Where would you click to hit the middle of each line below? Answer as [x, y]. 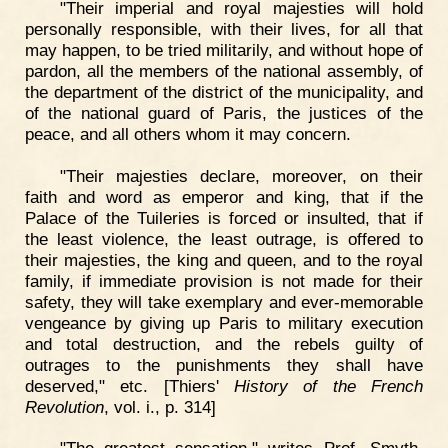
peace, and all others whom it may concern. [188, 133]
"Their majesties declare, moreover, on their [241, 175]
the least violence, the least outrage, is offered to [224, 238]
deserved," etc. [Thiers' [129, 385]
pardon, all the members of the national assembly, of [224, 70]
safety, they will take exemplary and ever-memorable [224, 301]
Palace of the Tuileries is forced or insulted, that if [224, 217]
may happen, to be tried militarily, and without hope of [224, 49]
